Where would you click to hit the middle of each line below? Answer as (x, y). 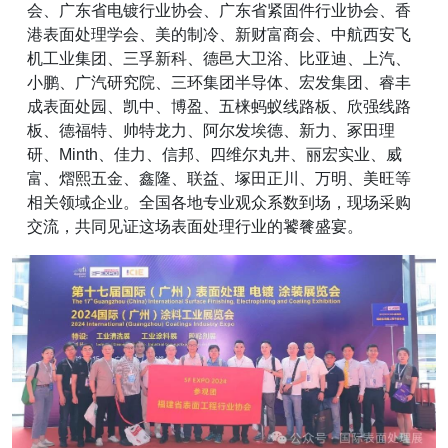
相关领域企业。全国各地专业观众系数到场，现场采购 (219, 203)
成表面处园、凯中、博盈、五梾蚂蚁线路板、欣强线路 (219, 107)
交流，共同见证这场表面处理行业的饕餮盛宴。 (195, 227)
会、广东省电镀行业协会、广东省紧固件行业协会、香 (219, 11)
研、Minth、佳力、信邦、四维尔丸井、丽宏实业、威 (215, 155)
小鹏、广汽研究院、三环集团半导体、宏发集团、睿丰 (219, 83)
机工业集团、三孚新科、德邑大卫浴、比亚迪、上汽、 (219, 59)
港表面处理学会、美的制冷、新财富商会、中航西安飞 (219, 35)
